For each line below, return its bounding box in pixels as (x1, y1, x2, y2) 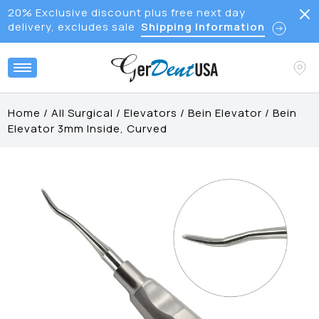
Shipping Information (140, 19, 265, 34)
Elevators (124, 105, 178, 120)
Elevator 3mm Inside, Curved (8, 121, 168, 136)
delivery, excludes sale (7, 19, 135, 34)
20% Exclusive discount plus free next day (7, 5, 246, 20)
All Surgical (51, 105, 114, 120)
